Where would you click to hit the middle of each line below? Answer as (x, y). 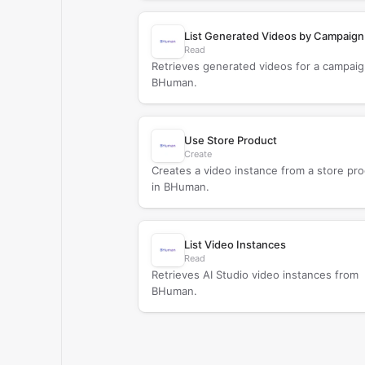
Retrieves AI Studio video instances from (255, 275)
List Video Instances (235, 244)
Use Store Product (230, 140)
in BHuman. (180, 187)
